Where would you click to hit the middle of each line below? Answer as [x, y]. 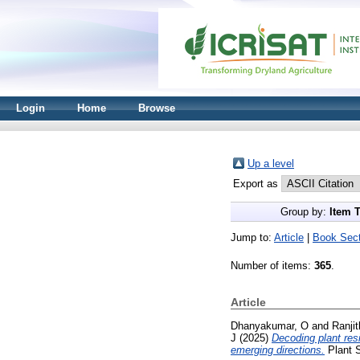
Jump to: [252, 237]
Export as [257, 184]
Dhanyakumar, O [270, 325]
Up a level [271, 164]
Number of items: [272, 266]
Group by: [305, 212]
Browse [157, 108]
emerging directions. [278, 350]
